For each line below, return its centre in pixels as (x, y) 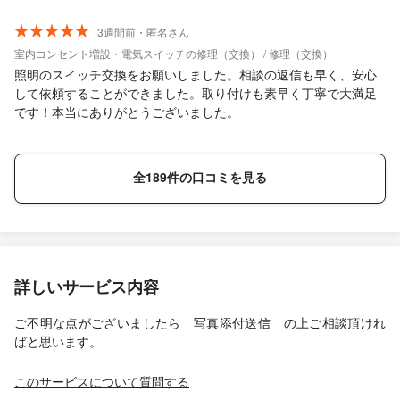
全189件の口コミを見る (200, 177)
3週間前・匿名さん (143, 32)
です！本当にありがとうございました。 (127, 112)
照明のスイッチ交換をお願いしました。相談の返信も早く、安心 (196, 74)
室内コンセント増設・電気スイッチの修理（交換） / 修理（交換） (174, 53)
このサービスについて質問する (102, 381)
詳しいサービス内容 (87, 287)
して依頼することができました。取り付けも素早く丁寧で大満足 (196, 93)
